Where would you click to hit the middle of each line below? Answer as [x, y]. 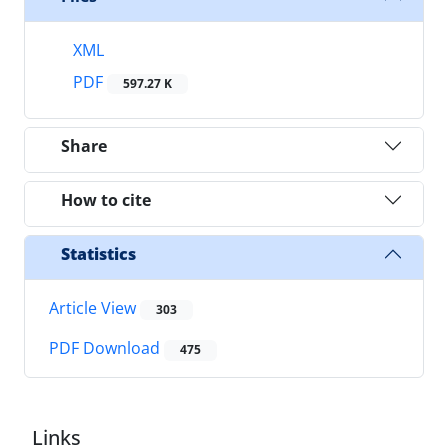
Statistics [98, 253]
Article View [94, 308]
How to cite [106, 199]
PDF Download [106, 348]
